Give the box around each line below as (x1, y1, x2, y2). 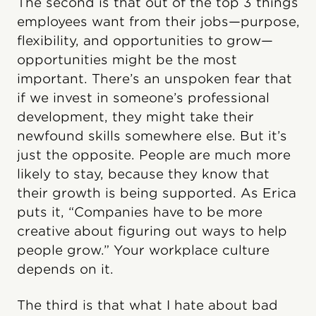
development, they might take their (17, 109, 254, 124)
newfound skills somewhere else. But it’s (17, 128, 287, 143)
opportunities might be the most (17, 52, 237, 67)
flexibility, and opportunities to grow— (17, 33, 273, 48)
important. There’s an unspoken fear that (17, 71, 292, 86)
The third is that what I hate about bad (17, 298, 278, 312)
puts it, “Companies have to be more (17, 205, 262, 219)
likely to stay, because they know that (17, 166, 269, 181)
